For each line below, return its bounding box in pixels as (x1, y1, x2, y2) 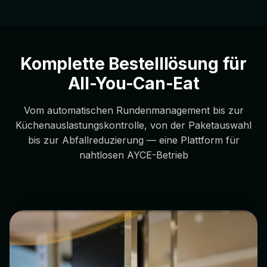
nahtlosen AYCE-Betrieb (79, 148, 188, 161)
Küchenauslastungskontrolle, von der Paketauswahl (15, 119, 252, 131)
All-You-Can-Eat (67, 73, 200, 94)
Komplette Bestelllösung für (20, 53, 247, 74)
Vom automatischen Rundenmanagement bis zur (23, 104, 244, 116)
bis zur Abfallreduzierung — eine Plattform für (27, 133, 240, 146)
